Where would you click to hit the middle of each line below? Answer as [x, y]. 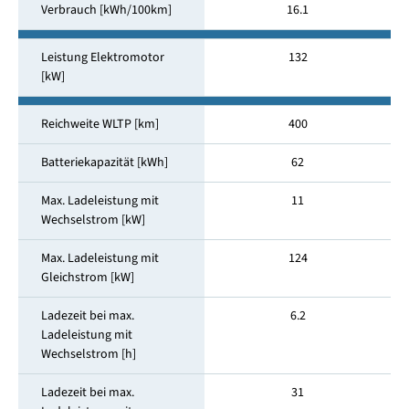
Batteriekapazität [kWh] [104, 163]
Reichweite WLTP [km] [100, 125]
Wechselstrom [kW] [93, 220]
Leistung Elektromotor [102, 58]
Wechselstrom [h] [88, 355]
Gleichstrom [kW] [87, 278]
